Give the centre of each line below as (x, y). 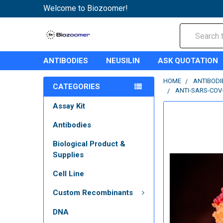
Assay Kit (69, 106)
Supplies (68, 155)
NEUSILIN (123, 61)
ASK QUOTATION (188, 61)
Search (192, 29)
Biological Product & (89, 144)
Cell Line (68, 174)
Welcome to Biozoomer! (86, 8)
